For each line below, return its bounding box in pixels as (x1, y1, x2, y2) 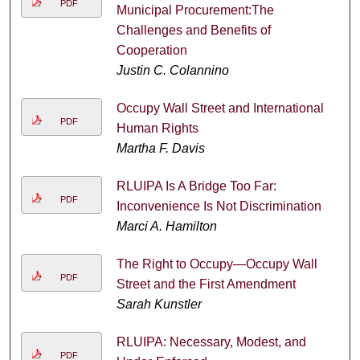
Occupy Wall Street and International (116, 101, 324, 116)
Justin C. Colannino (116, 63, 229, 78)
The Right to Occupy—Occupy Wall (116, 257, 317, 272)
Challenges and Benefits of (116, 23, 271, 38)
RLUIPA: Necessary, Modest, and (116, 335, 306, 350)
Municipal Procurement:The (116, 3, 274, 18)
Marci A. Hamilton (116, 219, 217, 234)
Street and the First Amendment (116, 277, 296, 292)
